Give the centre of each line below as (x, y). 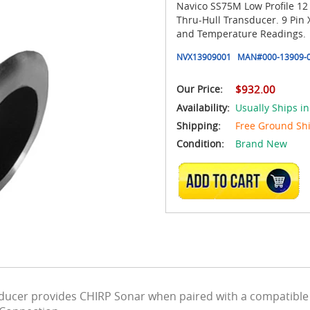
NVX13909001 (204, 57)
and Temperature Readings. (241, 34)
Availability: (204, 108)
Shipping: (199, 126)
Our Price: (200, 89)
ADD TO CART (243, 181)
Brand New (261, 144)
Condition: (200, 144)
